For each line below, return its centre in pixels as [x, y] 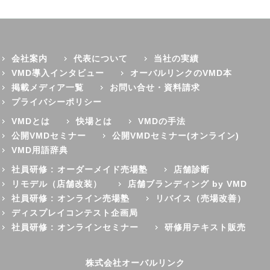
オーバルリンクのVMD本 [181, 73]
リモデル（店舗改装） [57, 184]
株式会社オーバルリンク [135, 263]
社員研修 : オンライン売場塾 [71, 199]
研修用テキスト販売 [206, 228]
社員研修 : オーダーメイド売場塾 [80, 170]
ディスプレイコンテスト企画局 [75, 213]
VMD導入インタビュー [58, 73]
